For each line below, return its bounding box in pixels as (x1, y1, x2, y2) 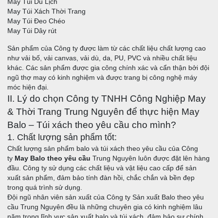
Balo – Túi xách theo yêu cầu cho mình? (7, 119, 176, 130)
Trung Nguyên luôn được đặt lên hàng (91, 154, 210, 162)
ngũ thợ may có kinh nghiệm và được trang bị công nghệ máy (7, 73, 197, 81)
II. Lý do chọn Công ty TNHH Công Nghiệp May (7, 92, 206, 104)
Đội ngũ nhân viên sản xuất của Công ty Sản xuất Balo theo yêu (7, 193, 204, 201)
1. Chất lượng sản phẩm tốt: (7, 132, 117, 142)
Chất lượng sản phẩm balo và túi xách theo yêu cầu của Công (7, 144, 198, 152)
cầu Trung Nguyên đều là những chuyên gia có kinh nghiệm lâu (7, 202, 202, 211)
